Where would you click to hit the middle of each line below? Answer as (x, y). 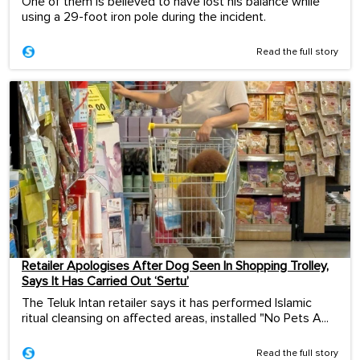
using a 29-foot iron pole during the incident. (144, 16)
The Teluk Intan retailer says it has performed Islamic (167, 303)
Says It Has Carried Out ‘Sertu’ (105, 281)
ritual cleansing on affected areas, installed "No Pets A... (175, 318)
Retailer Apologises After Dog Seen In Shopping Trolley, (175, 266)
